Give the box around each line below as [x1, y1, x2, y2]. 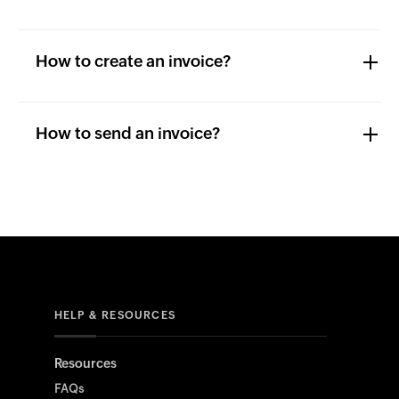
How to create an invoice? [36, 52, 231, 71]
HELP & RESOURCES [53, 309, 175, 322]
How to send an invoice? [36, 124, 220, 143]
